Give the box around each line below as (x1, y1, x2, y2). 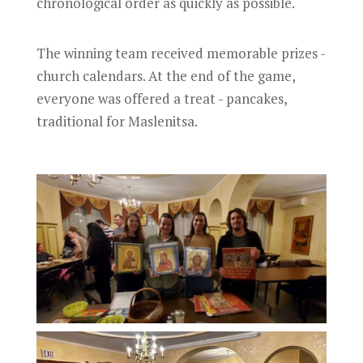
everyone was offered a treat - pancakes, (36, 88, 287, 108)
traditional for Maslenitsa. (36, 111, 198, 130)
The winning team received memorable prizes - (36, 43, 325, 62)
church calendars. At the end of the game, (36, 66, 295, 85)
